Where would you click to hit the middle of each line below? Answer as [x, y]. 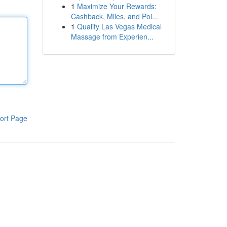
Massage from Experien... [112, 36]
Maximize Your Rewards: [117, 6]
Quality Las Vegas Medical [119, 26]
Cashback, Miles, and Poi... [114, 16]
